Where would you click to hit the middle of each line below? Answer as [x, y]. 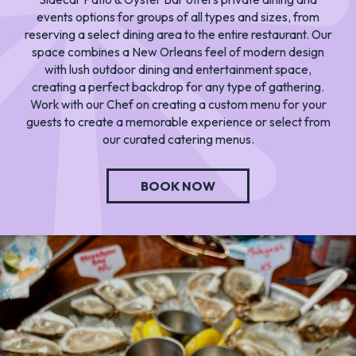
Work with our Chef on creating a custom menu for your [178, 104]
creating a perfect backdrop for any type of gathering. [178, 87]
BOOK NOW [178, 186]
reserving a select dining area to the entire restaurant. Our [178, 34]
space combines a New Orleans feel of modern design [178, 52]
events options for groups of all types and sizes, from [178, 17]
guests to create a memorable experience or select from [178, 122]
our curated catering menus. [178, 139]
